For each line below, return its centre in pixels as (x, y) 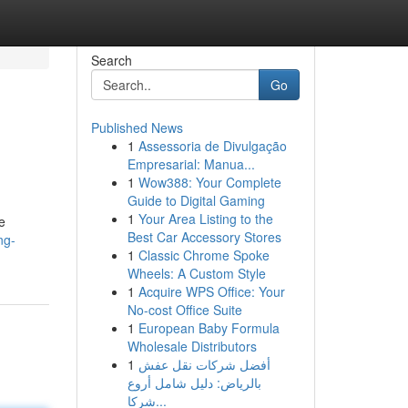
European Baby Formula (209, 328)
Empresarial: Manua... (191, 164)
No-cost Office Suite (184, 310)
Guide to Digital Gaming (196, 200)
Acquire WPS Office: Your (211, 291)
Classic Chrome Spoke (204, 255)
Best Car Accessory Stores (204, 237)
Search (111, 60)
